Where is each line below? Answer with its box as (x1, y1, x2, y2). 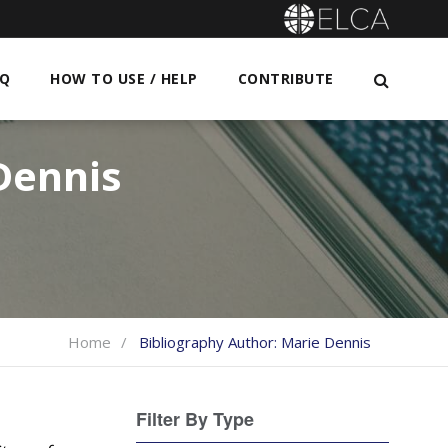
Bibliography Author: (138, 332, 281, 352)
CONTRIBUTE (237, 69, 334, 88)
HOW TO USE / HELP (50, 69, 198, 88)
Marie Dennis (280, 332, 371, 352)
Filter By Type (136, 406, 255, 432)
